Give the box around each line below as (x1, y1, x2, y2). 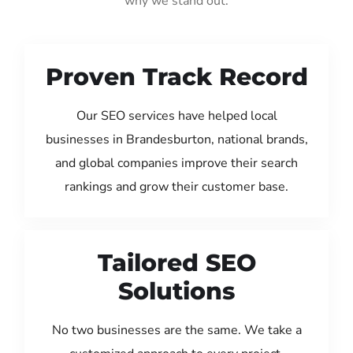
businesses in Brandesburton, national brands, (45, 130, 308, 148)
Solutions (118, 276, 235, 306)
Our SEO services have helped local (76, 106, 277, 124)
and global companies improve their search (55, 154, 298, 172)
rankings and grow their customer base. (65, 177, 288, 195)
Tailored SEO (97, 247, 256, 277)
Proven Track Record (45, 61, 308, 91)
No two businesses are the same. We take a (51, 321, 302, 339)
